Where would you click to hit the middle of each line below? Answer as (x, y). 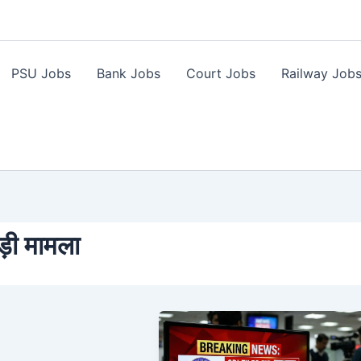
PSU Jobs (41, 73)
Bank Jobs (129, 73)
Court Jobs (221, 73)
